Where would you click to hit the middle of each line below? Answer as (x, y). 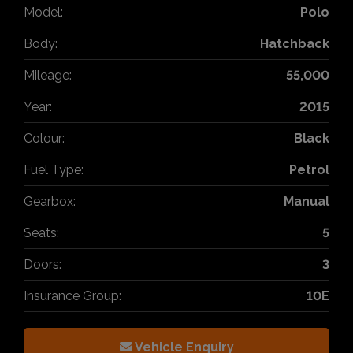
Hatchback (295, 43)
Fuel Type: (54, 169)
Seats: (41, 232)
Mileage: (48, 75)
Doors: (43, 264)
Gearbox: (50, 201)
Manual (307, 201)
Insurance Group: (72, 295)
